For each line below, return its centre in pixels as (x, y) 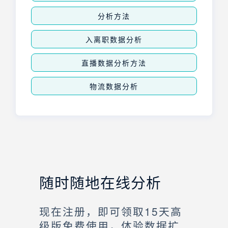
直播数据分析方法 (114, 63)
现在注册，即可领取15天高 (111, 211)
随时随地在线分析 (100, 182)
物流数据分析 (114, 86)
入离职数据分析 (114, 39)
